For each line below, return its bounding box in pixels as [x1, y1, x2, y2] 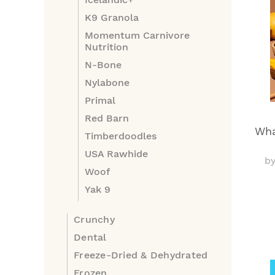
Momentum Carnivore [85, 29, 190, 41]
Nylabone [85, 77, 130, 88]
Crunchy [74, 214, 115, 225]
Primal [85, 95, 115, 106]
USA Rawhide [85, 148, 148, 160]
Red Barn [85, 112, 129, 124]
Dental [74, 231, 107, 243]
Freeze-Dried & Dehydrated [74, 249, 208, 261]
